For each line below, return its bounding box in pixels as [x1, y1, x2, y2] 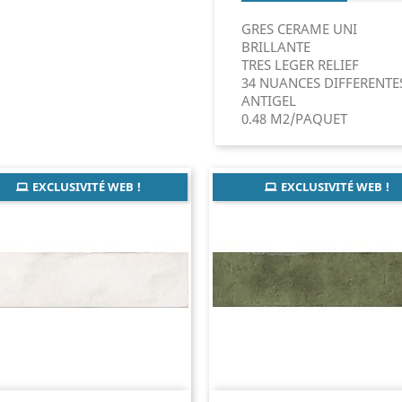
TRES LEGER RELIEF [241, 56, 359, 74]
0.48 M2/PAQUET [241, 109, 347, 127]
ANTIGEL [241, 92, 296, 109]
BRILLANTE [241, 38, 310, 56]
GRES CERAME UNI [241, 20, 361, 38]
